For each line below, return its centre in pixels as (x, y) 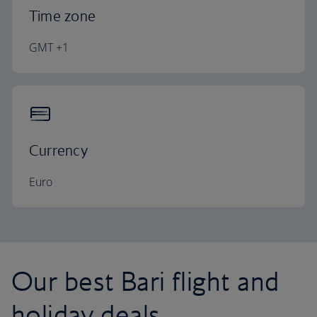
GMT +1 (49, 47)
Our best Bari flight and (145, 281)
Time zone (63, 16)
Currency (58, 150)
